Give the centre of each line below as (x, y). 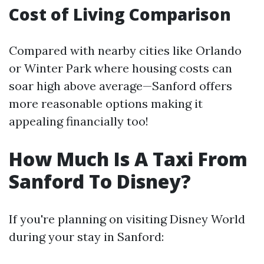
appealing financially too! (79, 121)
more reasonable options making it (106, 103)
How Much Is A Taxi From (128, 159)
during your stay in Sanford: (86, 237)
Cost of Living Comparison (120, 14)
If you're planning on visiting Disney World (127, 219)
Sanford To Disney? (100, 181)
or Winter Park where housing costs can (121, 68)
